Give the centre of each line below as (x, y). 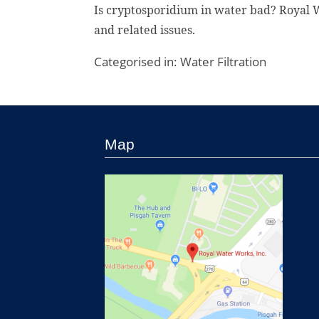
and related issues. (147, 30)
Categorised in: (137, 61)
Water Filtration (223, 61)
